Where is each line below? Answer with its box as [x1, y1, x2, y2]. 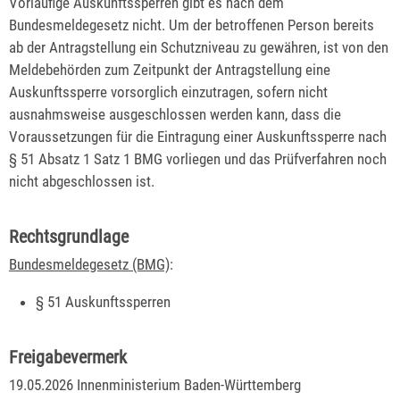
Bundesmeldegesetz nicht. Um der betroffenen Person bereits [9, 16, 374, 35]
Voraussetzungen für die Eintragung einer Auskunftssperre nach [9, 128, 387, 146]
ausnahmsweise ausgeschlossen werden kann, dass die [9, 105, 341, 124]
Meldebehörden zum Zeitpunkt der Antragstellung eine [9, 61, 330, 79]
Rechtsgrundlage [9, 226, 129, 248]
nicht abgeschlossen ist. [9, 172, 154, 191]
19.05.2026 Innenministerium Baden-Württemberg [9, 376, 301, 395]
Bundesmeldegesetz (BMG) [9, 255, 170, 274]
